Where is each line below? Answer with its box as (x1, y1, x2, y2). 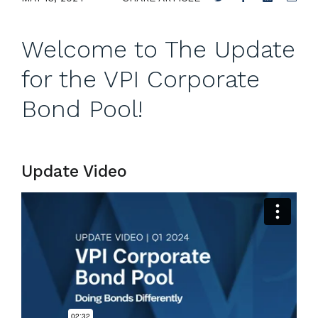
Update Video (21, 162, 127, 181)
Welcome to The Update (21, 35, 295, 63)
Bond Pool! (21, 94, 143, 123)
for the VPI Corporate (21, 65, 260, 93)
